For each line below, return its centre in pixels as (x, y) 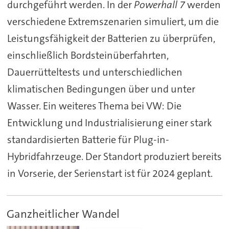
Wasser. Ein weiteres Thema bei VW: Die (94, 106)
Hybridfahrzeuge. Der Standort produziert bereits (114, 157)
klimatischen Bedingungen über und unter (101, 89)
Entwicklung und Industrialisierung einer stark (109, 123)
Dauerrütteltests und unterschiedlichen (95, 72)
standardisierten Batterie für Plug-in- (88, 140)
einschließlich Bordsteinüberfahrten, (88, 55)
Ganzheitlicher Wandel (63, 214)
